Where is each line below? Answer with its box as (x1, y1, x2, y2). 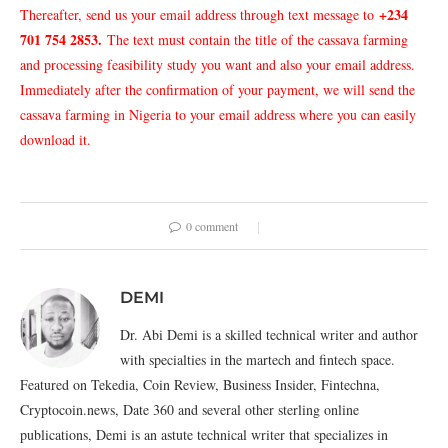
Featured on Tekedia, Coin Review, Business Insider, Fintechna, (20, 374, 380, 394)
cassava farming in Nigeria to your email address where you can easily (20, 104, 416, 124)
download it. (20, 129, 91, 149)
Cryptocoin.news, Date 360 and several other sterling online (20, 399, 359, 419)
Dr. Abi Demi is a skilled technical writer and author (120, 324, 418, 344)
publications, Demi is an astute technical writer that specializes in (20, 424, 388, 444)
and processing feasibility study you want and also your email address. (20, 54, 415, 74)
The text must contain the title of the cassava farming (107, 29, 408, 49)
